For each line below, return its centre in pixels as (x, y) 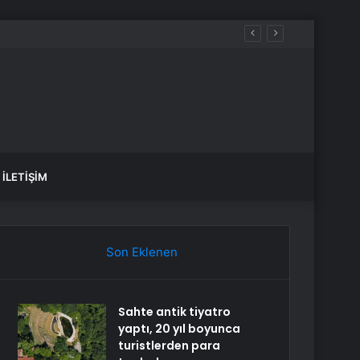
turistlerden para (170, 346)
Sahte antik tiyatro (175, 312)
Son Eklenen (141, 252)
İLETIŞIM (25, 177)
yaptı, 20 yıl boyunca (180, 329)
